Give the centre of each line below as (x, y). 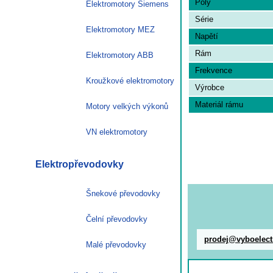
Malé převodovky (116, 244)
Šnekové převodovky (123, 193)
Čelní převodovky (117, 219)
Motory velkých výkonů (127, 106)
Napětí (207, 36)
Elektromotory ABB (120, 55)
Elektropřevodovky (80, 164)
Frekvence (214, 70)
